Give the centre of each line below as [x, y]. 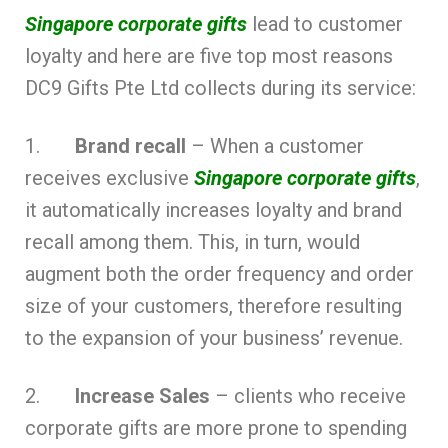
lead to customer [327, 23]
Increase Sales [142, 395]
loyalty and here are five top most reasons [209, 55]
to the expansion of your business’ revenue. [214, 337]
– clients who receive [308, 395]
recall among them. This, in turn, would [192, 241]
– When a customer [275, 145]
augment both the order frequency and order [219, 273]
